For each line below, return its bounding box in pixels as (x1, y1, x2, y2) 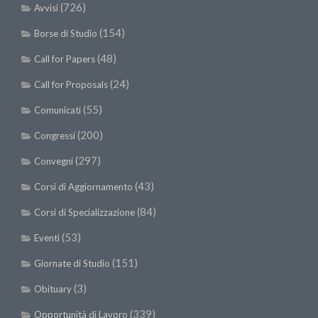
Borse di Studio (34, 27, 97, 39)
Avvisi (34, 1, 58, 13)
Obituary (34, 283, 72, 295)
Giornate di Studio (34, 257, 110, 269)
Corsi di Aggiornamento (34, 180, 133, 192)
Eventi (34, 231, 60, 243)
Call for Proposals (34, 78, 108, 90)
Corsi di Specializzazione (34, 206, 135, 218)
